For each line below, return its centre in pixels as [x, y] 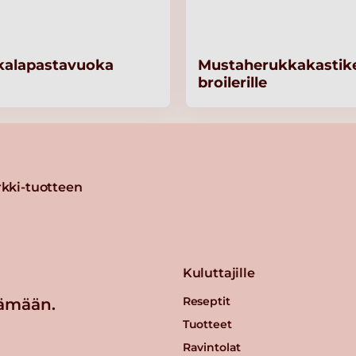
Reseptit [206, 302]
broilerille [232, 83]
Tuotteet [207, 325]
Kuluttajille [219, 273]
